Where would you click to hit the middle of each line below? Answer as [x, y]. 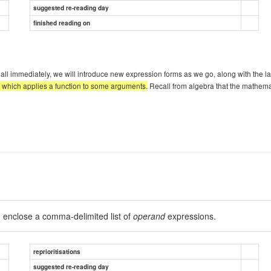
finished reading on [62, 23]
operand [149, 216]
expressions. [191, 216]
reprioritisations [57, 251]
